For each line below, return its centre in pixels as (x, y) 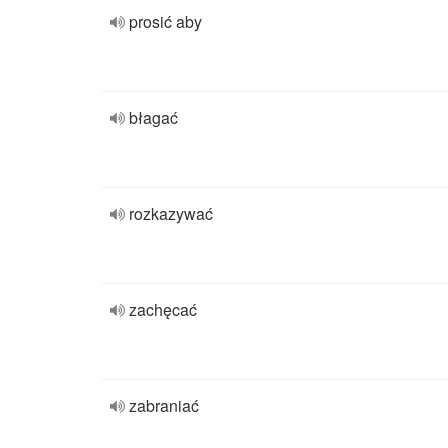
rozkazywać (171, 213)
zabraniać (164, 405)
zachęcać (163, 309)
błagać (153, 117)
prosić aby (165, 21)
